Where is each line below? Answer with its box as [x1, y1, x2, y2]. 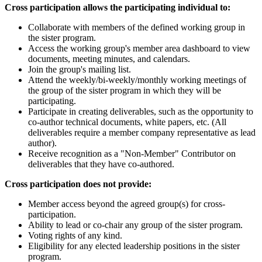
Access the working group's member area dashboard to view [28, 43, 250, 54]
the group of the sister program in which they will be [28, 85, 221, 96]
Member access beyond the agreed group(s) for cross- [28, 199, 225, 209]
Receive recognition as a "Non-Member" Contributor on [28, 149, 236, 159]
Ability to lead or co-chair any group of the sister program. [28, 220, 243, 230]
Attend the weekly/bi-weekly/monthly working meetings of [28, 75, 246, 85]
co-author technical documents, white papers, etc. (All [28, 117, 226, 127]
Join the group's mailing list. [28, 64, 131, 75]
